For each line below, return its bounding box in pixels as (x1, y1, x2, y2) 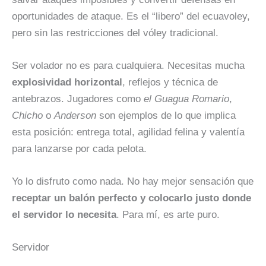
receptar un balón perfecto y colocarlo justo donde (12, 192, 251, 204)
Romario (192, 93, 229, 104)
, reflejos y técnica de (122, 76, 218, 88)
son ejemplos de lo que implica (96, 109, 236, 121)
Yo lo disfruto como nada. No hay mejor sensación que (12, 175, 254, 187)
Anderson (54, 109, 96, 121)
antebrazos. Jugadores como (12, 93, 144, 104)
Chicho (12, 109, 43, 121)
